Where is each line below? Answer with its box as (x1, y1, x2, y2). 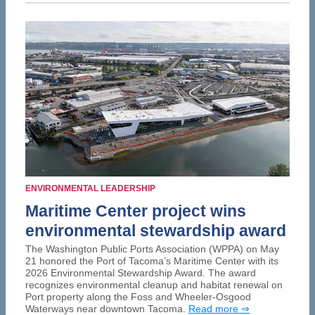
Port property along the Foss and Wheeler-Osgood (25, 290, 251, 302)
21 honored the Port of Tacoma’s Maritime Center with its (25, 255, 278, 266)
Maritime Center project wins (25, 201, 246, 220)
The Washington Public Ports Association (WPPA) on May (25, 243, 279, 255)
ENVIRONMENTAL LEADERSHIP (25, 183, 155, 193)
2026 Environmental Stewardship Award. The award (25, 266, 256, 278)
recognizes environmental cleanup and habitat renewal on (25, 278, 283, 290)
